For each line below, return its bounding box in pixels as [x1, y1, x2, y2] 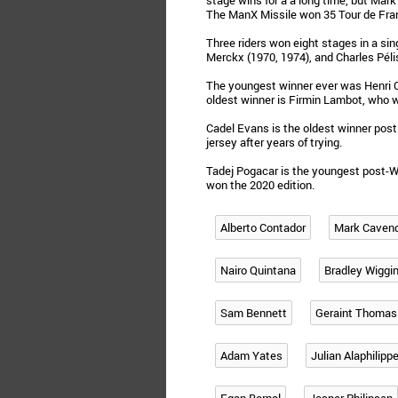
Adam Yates [220, 347, 283, 363]
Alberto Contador [220, 219, 306, 235]
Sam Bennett [220, 305, 287, 321]
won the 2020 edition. [206, 177, 314, 193]
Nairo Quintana [220, 262, 296, 278]
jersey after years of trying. [206, 134, 342, 150]
